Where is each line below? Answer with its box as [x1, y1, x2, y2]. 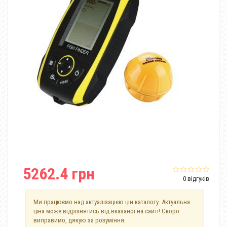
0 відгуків [183, 175, 209, 182]
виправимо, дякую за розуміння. [33, 216, 126, 224]
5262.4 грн [23, 164, 95, 183]
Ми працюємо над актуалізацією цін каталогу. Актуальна [33, 198, 190, 206]
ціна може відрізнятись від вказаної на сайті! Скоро [33, 207, 179, 215]
